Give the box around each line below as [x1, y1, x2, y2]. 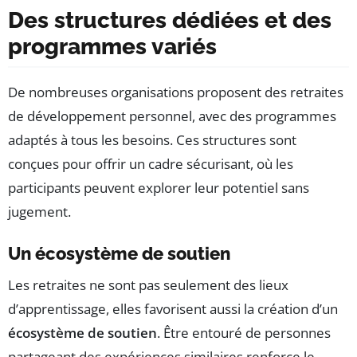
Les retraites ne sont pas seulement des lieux [8, 276, 288, 295]
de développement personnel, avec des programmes [8, 107, 336, 126]
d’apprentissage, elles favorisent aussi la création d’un [8, 300, 338, 319]
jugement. [8, 202, 71, 222]
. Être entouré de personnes [157, 324, 331, 343]
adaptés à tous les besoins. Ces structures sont [8, 131, 296, 150]
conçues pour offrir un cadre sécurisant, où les [8, 155, 293, 174]
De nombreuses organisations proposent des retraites [8, 83, 343, 102]
